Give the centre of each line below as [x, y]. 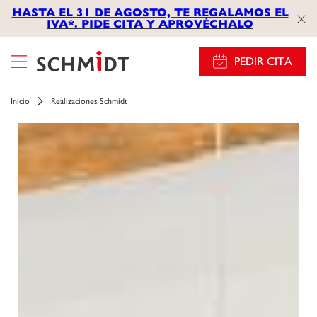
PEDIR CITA [263, 61]
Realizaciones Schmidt [89, 101]
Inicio [20, 101]
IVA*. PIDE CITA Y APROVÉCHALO [150, 24]
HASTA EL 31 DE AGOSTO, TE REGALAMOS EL [150, 12]
